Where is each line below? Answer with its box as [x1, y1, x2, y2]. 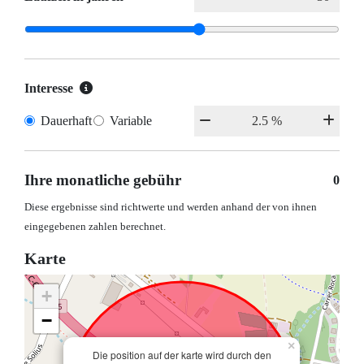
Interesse [24, 81, 73, 96]
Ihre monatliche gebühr [24, 171, 181, 189]
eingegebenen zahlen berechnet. [24, 221, 166, 233]
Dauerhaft [41, 114, 92, 128]
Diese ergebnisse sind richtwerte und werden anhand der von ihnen [24, 201, 317, 214]
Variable [109, 114, 152, 128]
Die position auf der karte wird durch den [92, 348, 271, 362]
